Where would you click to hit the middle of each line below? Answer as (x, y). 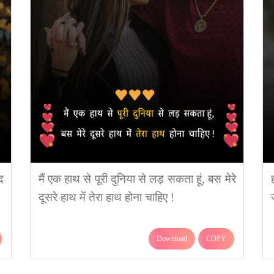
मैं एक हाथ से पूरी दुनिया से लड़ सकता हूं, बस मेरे (137, 179)
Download (172, 239)
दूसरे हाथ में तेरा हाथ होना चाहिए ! (106, 197)
